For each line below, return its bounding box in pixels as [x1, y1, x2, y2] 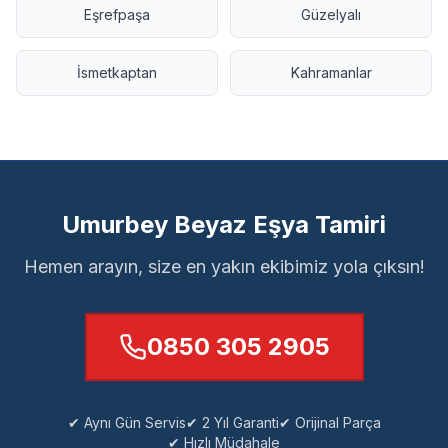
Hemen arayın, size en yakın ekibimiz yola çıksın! [23, 256, 425, 277]
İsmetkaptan [77, 64, 157, 81]
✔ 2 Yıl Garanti [185, 414, 279, 431]
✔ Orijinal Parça [278, 414, 381, 431]
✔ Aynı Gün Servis [67, 414, 186, 431]
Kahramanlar [290, 64, 372, 81]
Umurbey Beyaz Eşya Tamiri [62, 210, 386, 239]
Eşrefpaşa [84, 6, 150, 23]
